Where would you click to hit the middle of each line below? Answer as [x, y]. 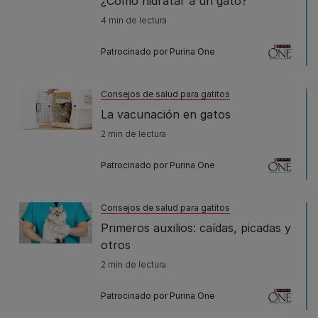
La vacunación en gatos [166, 114]
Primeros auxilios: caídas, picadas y [196, 227]
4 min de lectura [134, 20]
